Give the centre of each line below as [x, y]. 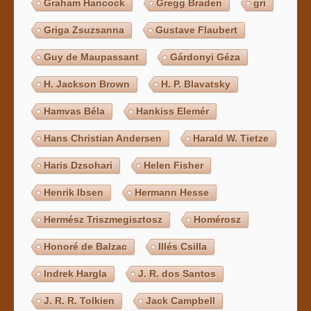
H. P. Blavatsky [196, 84]
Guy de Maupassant [92, 57]
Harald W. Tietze [231, 138]
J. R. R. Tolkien [79, 300]
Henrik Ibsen [74, 192]
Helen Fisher [174, 165]
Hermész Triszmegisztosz [103, 219]
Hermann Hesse [172, 192]
